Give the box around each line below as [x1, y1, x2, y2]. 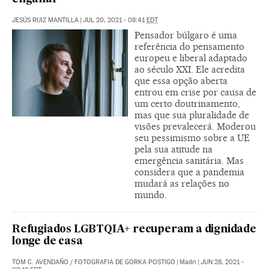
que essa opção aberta [134, 74, 228, 86]
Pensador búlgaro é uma [134, 29, 237, 41]
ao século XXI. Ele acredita [134, 63, 245, 75]
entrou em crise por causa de [134, 86, 256, 98]
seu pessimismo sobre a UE [134, 131, 250, 144]
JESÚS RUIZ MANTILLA [12, 16, 79, 24]
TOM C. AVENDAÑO [12, 258, 68, 266]
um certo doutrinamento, [134, 97, 240, 109]
